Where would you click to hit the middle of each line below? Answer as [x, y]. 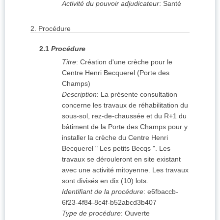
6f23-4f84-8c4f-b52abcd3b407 [109, 203]
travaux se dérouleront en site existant [121, 159]
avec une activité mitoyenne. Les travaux [125, 170]
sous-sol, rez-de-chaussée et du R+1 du [124, 116]
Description [79, 95]
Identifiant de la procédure [103, 192]
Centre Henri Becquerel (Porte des [116, 73]
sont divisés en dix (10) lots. [105, 181]
